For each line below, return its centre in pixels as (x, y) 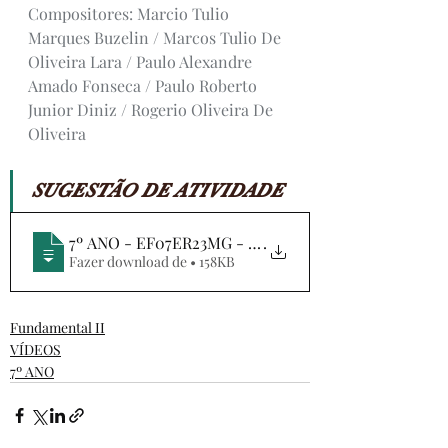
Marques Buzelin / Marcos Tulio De (156, 37)
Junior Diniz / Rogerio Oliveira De (152, 109)
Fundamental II (57, 327)
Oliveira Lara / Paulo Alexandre (142, 61)
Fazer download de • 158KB (212, 261)
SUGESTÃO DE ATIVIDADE (157, 190)
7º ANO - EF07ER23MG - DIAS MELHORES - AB (239, 242)
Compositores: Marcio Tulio (130, 13)
